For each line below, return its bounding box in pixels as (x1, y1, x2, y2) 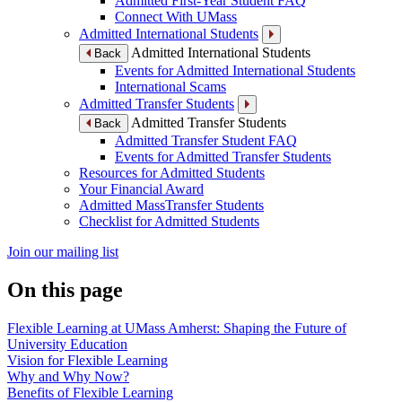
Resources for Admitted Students (79, 165, 265, 181)
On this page (7, 278, 123, 301)
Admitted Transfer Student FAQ (115, 133, 297, 149)
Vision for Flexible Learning (7, 352, 168, 368)
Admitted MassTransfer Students (79, 197, 264, 214)
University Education (7, 336, 127, 352)
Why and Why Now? (7, 368, 129, 384)
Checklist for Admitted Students (79, 214, 259, 230)
